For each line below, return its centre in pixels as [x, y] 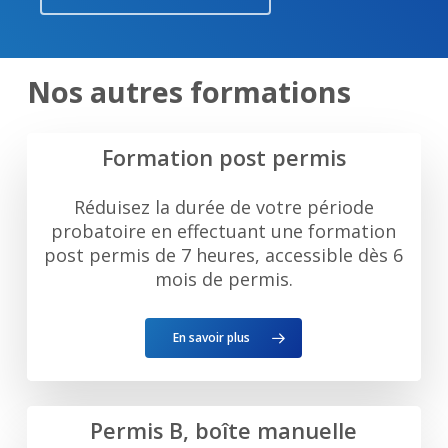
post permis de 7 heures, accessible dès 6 [224, 254]
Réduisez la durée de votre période [223, 206]
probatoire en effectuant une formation [224, 230]
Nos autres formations [188, 92]
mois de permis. [223, 278]
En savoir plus [212, 337]
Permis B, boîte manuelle [224, 430]
